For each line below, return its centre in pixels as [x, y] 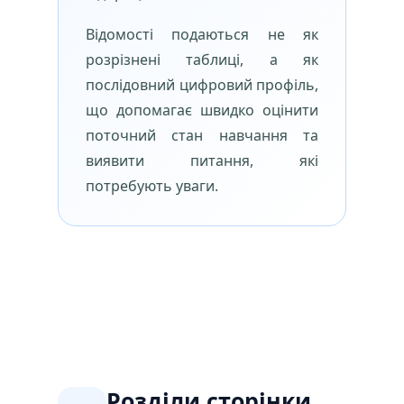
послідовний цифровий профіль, [202, 85]
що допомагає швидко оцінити [202, 110]
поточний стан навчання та [202, 135]
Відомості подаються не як [202, 34]
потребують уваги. [152, 186]
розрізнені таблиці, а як [202, 60]
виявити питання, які [202, 161]
